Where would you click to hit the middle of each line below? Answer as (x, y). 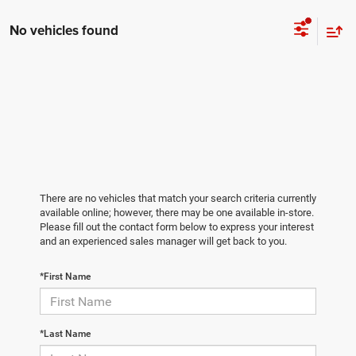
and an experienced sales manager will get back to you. (163, 242)
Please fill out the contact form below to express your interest (177, 227)
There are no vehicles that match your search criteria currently (178, 199)
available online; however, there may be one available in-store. (177, 213)
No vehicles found (64, 31)
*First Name (65, 277)
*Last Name (65, 334)
